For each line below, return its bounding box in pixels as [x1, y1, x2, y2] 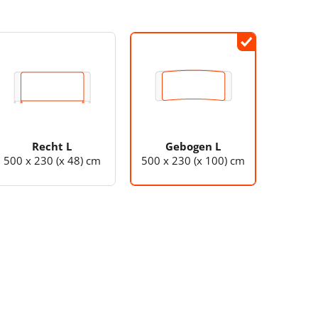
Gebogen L [165, 138, 221, 153]
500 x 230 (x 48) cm [3, 153, 101, 168]
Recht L [32, 138, 72, 153]
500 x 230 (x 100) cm [141, 153, 245, 168]
